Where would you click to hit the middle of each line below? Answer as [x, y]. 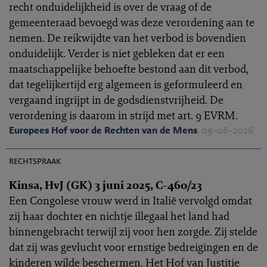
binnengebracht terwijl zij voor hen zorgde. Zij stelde [133, 231]
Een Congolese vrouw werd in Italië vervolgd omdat [131, 200]
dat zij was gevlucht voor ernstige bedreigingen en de [133, 247]
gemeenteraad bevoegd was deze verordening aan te [132, 22]
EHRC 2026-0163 [215, 145]
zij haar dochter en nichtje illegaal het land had [119, 216]
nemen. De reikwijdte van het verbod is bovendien [128, 38]
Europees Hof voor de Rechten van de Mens [103, 130]
